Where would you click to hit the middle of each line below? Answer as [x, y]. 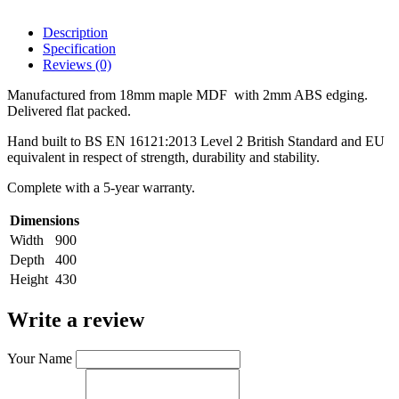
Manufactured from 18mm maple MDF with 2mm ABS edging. [187, 95]
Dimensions [45, 220]
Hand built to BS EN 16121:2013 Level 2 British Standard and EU [196, 141]
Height [29, 279]
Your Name [40, 358]
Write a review [76, 319]
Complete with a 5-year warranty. [101, 187]
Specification [79, 49]
